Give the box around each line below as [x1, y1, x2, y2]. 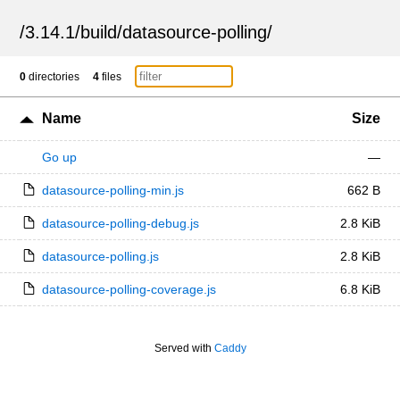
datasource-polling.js [41, 249, 159, 263]
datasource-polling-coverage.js [41, 282, 216, 296]
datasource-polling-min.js [41, 183, 184, 197]
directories [26, 71, 80, 83]
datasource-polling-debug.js [41, 216, 199, 230]
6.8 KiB [339, 282, 380, 296]
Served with [154, 342, 214, 354]
